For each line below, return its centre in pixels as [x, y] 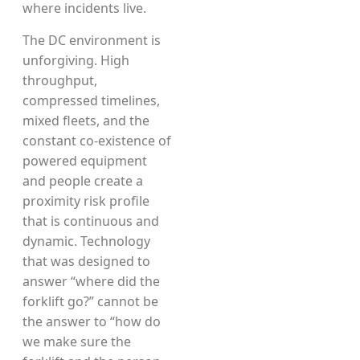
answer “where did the [91, 281]
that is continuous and [91, 221]
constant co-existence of [97, 141]
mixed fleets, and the [86, 121]
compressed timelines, [91, 100]
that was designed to [86, 261]
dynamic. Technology [86, 241]
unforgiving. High [76, 60]
